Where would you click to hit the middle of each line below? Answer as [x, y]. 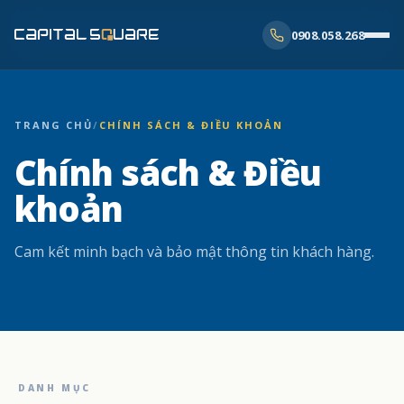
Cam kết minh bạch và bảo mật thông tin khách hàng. [194, 252]
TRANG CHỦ [54, 125]
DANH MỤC [55, 388]
